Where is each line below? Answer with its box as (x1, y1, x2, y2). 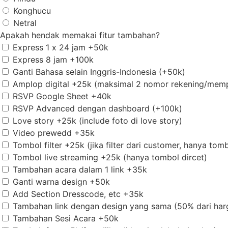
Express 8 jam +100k (13, 54, 94, 65)
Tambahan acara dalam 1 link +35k (13, 164, 147, 175)
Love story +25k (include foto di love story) (13, 116, 182, 126)
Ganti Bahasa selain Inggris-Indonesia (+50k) (13, 67, 185, 77)
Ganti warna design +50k (13, 177, 110, 187)
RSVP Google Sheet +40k (13, 91, 111, 102)
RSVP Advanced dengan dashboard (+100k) (13, 103, 182, 114)
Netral (13, 18, 37, 28)
